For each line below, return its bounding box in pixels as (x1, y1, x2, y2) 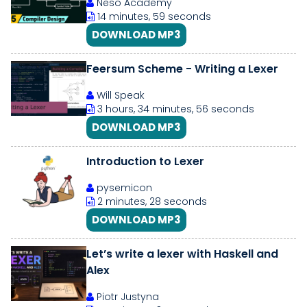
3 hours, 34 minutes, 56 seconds (95, 102, 254, 116)
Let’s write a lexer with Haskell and (86, 246, 278, 262)
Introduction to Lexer (86, 153, 204, 169)
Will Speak (94, 88, 145, 102)
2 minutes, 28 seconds (95, 195, 207, 208)
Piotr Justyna (94, 290, 159, 304)
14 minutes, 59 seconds (95, 10, 211, 23)
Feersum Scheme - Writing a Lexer (86, 61, 278, 77)
